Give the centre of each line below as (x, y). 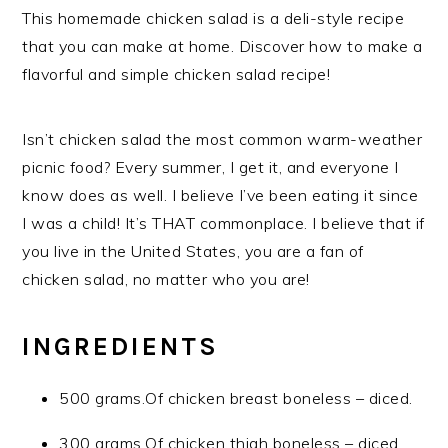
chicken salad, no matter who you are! (166, 279)
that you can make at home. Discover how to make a (222, 46)
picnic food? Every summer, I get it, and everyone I (210, 167)
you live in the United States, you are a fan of (193, 251)
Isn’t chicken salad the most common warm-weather (222, 139)
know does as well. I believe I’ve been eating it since (220, 195)
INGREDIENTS (121, 347)
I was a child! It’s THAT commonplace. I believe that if (223, 223)
